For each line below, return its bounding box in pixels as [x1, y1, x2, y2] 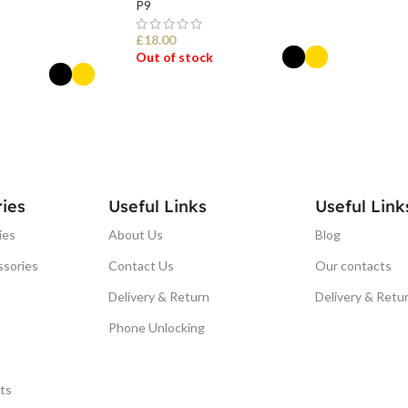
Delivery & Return [108, 288, 210, 304]
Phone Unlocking [108, 319, 206, 335]
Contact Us [108, 257, 175, 273]
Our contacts [314, 257, 392, 273]
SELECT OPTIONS [146, 95, 248, 110]
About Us [108, 226, 164, 242]
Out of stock [135, 48, 213, 65]
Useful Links [108, 195, 208, 217]
